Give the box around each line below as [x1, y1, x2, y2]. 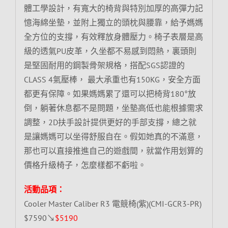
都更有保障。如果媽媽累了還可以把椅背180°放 [23, 88, 196, 99]
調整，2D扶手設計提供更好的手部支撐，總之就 [23, 117, 196, 127]
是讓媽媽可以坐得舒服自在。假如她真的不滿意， [23, 131, 203, 141]
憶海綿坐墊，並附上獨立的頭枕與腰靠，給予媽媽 [23, 17, 203, 27]
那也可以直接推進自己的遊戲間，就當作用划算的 [23, 145, 203, 156]
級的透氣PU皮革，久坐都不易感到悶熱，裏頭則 [23, 45, 196, 56]
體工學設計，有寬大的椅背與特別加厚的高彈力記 [23, 3, 203, 13]
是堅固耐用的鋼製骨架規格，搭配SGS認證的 [23, 60, 185, 70]
